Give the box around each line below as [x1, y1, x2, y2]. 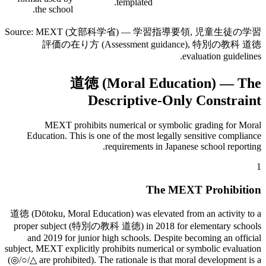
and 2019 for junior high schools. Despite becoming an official [27, 232, 261, 243]
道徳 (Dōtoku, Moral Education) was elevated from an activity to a [10, 208, 261, 218]
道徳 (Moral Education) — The [70, 75, 261, 91]
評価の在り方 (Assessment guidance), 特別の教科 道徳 [42, 39, 261, 49]
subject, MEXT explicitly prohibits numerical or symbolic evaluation [5, 243, 261, 254]
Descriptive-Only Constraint [88, 92, 261, 108]
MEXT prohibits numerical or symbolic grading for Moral [45, 120, 261, 131]
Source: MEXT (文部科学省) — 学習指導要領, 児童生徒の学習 [5, 26, 261, 37]
